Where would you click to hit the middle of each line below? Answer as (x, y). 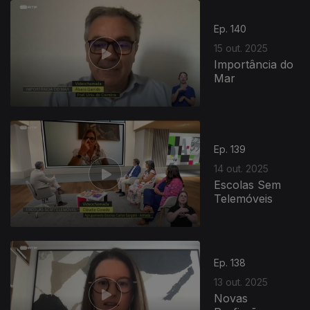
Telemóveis (244, 198)
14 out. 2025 (241, 168)
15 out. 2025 (241, 48)
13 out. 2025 (241, 282)
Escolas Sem (248, 184)
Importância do (254, 64)
